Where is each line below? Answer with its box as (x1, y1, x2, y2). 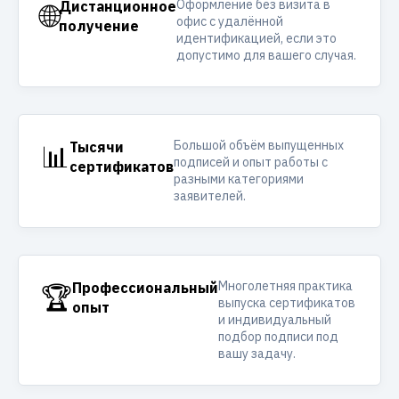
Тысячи (69, 138, 124, 156)
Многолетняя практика (218, 278, 353, 294)
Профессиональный (72, 279, 218, 297)
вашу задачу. (218, 346, 296, 362)
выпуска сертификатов (218, 295, 355, 311)
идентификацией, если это (176, 30, 337, 46)
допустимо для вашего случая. (176, 47, 356, 63)
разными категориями (174, 171, 304, 187)
